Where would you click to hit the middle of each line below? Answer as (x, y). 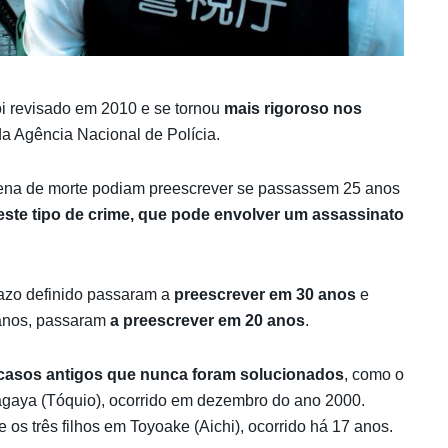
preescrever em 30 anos (265, 294)
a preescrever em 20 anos (207, 320)
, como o (374, 374)
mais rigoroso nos (293, 108)
